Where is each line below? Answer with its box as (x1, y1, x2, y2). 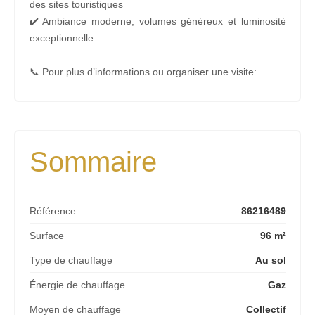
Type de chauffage (29, 254, 112, 266)
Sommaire (29, 146, 157, 177)
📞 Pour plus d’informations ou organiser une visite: (29, 65, 257, 77)
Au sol (255, 254, 286, 266)
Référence (29, 205, 76, 217)
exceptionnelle (29, 32, 94, 44)
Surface (29, 229, 64, 241)
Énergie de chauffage (29, 278, 125, 290)
